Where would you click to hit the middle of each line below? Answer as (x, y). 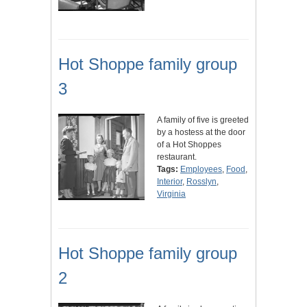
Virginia (171, 194)
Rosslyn (201, 182)
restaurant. (177, 157)
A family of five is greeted (203, 120)
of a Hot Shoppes (189, 145)
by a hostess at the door (201, 133)
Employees (201, 170)
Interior (170, 182)
